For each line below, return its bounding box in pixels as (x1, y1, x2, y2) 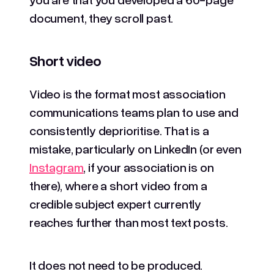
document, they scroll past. (29, 10, 174, 25)
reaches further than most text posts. (29, 214, 231, 229)
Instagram (29, 159, 84, 174)
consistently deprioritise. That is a (29, 122, 209, 138)
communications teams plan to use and (29, 104, 239, 119)
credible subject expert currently (29, 196, 202, 211)
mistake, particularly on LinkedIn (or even (29, 141, 242, 156)
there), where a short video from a (29, 177, 207, 193)
